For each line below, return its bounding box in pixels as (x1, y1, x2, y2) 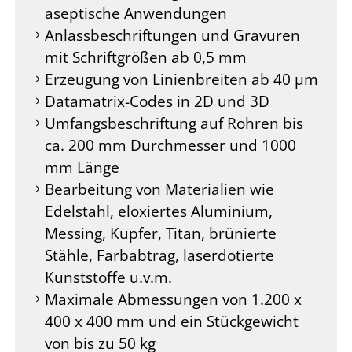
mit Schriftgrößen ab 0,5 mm (45, 46, 247, 68)
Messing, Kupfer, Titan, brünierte (45, 222, 277, 244)
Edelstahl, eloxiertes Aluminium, (45, 200, 273, 222)
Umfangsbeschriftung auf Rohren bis (45, 112, 303, 134)
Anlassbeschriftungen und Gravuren (45, 24, 300, 46)
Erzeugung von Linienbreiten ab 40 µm (45, 68, 318, 90)
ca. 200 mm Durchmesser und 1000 (45, 134, 296, 156)
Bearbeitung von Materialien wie (45, 178, 274, 200)
